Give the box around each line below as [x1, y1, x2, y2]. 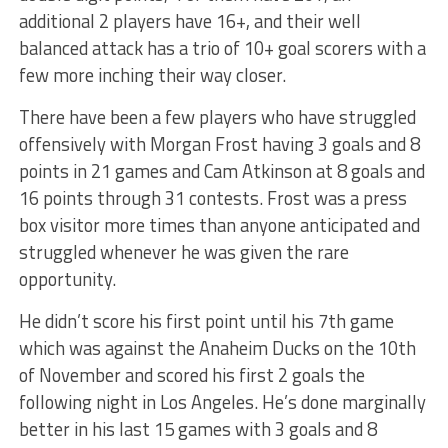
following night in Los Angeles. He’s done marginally [18, 387, 426, 416]
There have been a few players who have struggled [18, 102, 416, 131]
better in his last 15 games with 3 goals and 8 [18, 414, 377, 443]
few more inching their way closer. [18, 60, 286, 89]
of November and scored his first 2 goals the [18, 360, 365, 389]
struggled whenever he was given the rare [18, 237, 349, 266]
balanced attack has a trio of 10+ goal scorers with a [18, 33, 426, 62]
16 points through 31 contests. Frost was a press [18, 183, 407, 212]
